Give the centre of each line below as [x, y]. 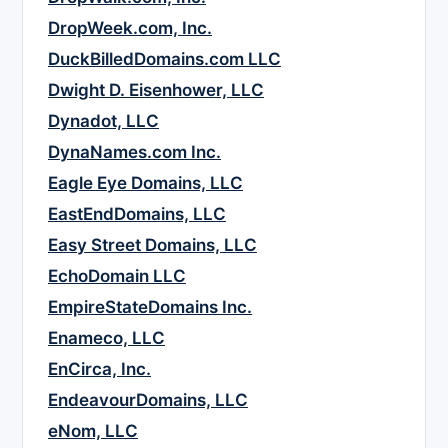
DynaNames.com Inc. [134, 152]
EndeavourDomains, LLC [148, 400]
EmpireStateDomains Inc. [150, 307]
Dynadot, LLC [103, 121]
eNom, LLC [93, 431]
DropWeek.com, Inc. [130, 28]
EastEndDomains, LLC [137, 214]
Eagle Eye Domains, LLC [145, 183]
